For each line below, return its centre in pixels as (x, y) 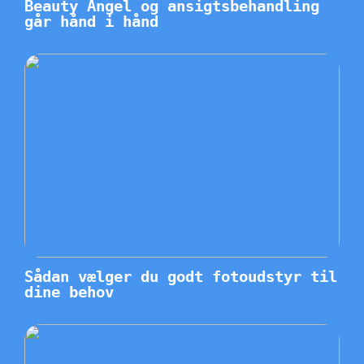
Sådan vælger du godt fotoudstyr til (181, 276)
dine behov (69, 291)
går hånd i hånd (91, 21)
